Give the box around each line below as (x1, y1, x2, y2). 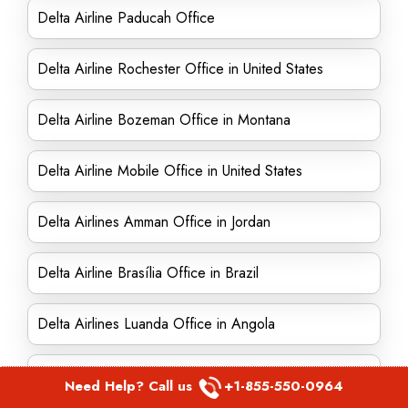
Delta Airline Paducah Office (37, 7, 215, 28)
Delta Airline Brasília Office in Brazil (37, 262, 259, 283)
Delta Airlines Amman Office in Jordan (37, 211, 270, 232)
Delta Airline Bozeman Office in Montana (37, 109, 291, 130)
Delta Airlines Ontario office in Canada (37, 364, 276, 385)
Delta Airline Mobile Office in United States (37, 160, 302, 181)
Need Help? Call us (65, 375, 197, 396)
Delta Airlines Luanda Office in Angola (37, 313, 275, 334)
